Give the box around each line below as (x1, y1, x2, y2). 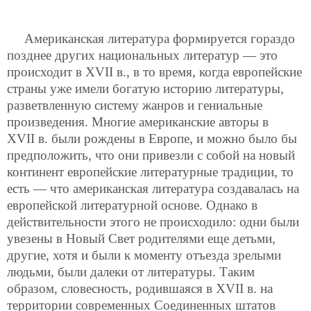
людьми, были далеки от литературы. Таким (7, 264, 255, 279)
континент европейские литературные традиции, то (7, 165, 294, 179)
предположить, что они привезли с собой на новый (7, 148, 295, 162)
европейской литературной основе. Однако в (7, 198, 258, 212)
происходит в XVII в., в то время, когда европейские (7, 65, 302, 79)
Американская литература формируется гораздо (24, 31, 295, 46)
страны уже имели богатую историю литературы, (7, 81, 284, 96)
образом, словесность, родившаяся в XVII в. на (7, 281, 273, 296)
